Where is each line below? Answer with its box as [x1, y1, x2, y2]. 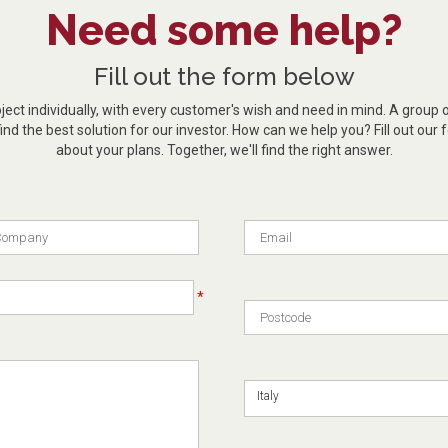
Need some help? [46, 5, 402, 55]
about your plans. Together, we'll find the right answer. [55, 141, 393, 158]
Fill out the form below [93, 61, 355, 91]
